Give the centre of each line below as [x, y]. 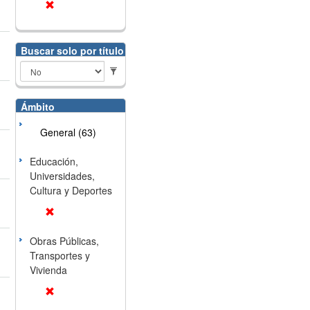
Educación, [54, 161]
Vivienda [48, 270]
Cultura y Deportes [71, 190]
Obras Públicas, [64, 241]
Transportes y [60, 255]
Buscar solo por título [72, 51]
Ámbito [37, 107]
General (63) [68, 132]
